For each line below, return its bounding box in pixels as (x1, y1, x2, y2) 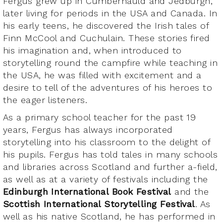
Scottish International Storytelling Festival (3, 198, 195, 209)
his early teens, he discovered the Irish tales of (3, 20, 209, 31)
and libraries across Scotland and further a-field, (3, 161, 218, 172)
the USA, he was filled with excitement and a (3, 69, 202, 80)
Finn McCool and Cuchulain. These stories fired (3, 32, 210, 43)
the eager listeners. (3, 94, 87, 105)
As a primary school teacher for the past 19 (3, 111, 196, 122)
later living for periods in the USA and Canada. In (3, 7, 218, 18)
